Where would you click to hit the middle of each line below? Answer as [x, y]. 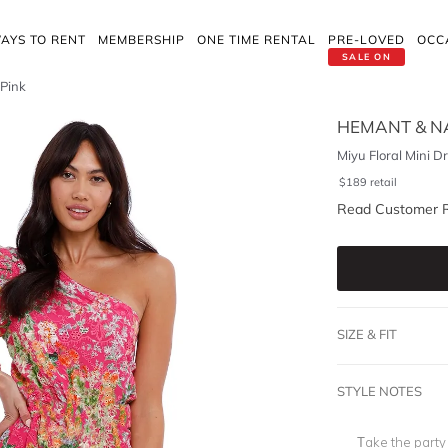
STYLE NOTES [379, 391]
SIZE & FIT [366, 334]
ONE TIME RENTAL [256, 39]
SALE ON [366, 56]
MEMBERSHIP [141, 39]
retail [383, 182]
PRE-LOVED [366, 39]
